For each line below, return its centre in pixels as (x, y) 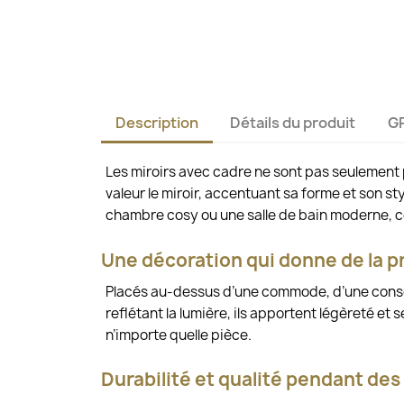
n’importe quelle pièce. (179, 335)
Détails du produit (293, 123)
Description (157, 123)
